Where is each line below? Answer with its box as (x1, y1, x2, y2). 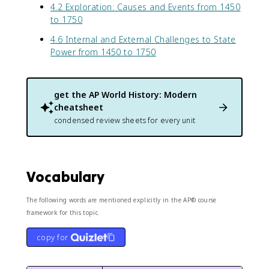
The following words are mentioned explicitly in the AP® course (26, 196, 217, 204)
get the (54, 89, 89, 100)
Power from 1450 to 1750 (50, 46, 156, 58)
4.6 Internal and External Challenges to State (50, 34, 236, 45)
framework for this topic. (26, 208, 100, 217)
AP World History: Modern (89, 89, 197, 100)
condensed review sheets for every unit (54, 115, 195, 125)
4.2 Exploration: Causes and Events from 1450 (50, 1, 241, 13)
